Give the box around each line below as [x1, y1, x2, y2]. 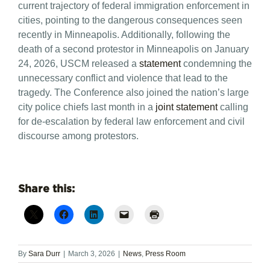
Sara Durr [28, 250, 60, 259]
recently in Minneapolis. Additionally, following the [18, 30, 230, 40]
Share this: [18, 182, 75, 195]
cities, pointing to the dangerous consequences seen [18, 15, 242, 26]
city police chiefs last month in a [18, 102, 153, 113]
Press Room [145, 250, 186, 259]
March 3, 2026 [68, 250, 115, 259]
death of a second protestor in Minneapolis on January [18, 44, 249, 55]
